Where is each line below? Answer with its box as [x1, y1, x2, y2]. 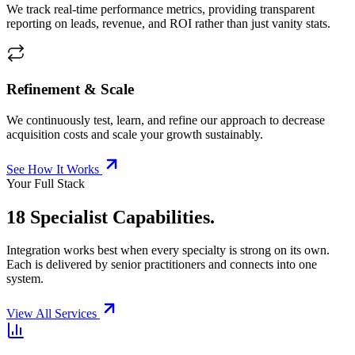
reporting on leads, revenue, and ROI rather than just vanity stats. [6, 17, 330, 31]
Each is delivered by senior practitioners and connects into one [6, 258, 317, 272]
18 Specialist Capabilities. [6, 206, 215, 227]
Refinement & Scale [6, 80, 134, 97]
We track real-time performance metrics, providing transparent [6, 2, 315, 17]
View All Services [6, 307, 97, 321]
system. [6, 272, 44, 286]
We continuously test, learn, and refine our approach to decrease [6, 113, 325, 127]
